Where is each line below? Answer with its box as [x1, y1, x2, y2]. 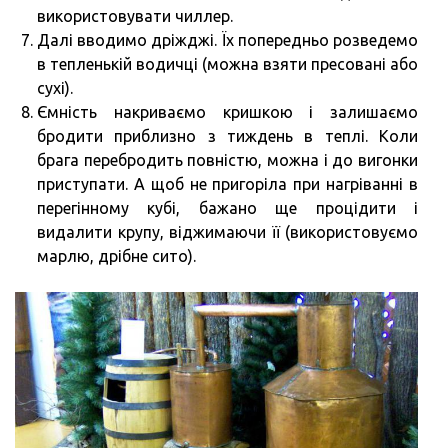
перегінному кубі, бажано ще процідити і [37, 198, 418, 217]
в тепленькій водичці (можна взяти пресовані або [37, 54, 418, 73]
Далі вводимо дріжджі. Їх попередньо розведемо [37, 30, 418, 49]
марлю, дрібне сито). [37, 246, 196, 265]
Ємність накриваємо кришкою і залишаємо [37, 102, 418, 121]
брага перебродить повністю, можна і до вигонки [37, 150, 418, 169]
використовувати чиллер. [37, 6, 233, 25]
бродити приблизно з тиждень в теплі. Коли [37, 126, 418, 145]
